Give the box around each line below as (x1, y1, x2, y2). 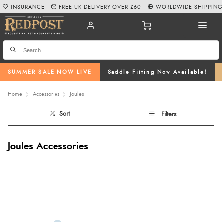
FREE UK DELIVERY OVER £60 (59, 4, 142, 10)
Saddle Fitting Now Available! (108, 69, 207, 75)
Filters (161, 111, 176, 118)
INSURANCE (11, 4, 45, 10)
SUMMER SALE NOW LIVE (8, 69, 92, 75)
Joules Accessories (8, 141, 88, 151)
